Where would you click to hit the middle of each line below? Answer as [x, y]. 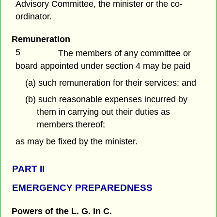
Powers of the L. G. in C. [62, 211]
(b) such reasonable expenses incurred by [106, 100]
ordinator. [34, 16]
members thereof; [71, 125]
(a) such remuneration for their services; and [110, 83]
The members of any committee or [125, 53]
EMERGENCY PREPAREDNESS [83, 187]
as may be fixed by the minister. [77, 142]
